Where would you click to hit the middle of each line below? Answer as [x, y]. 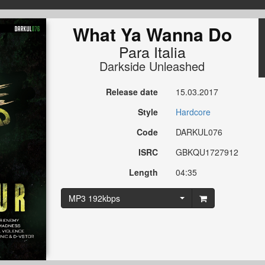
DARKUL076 [199, 132]
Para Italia [152, 52]
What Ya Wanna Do [152, 34]
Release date [132, 92]
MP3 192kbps [94, 198]
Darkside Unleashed [152, 66]
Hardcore [193, 112]
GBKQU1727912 [207, 152]
